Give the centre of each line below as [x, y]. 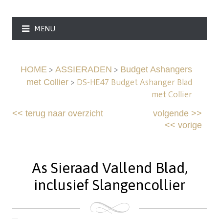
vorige [190, 125]
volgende [171, 114]
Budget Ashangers [156, 70]
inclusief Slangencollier [109, 185]
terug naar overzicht [65, 114]
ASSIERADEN [83, 70]
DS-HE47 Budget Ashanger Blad [134, 83]
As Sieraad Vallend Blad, [109, 168]
